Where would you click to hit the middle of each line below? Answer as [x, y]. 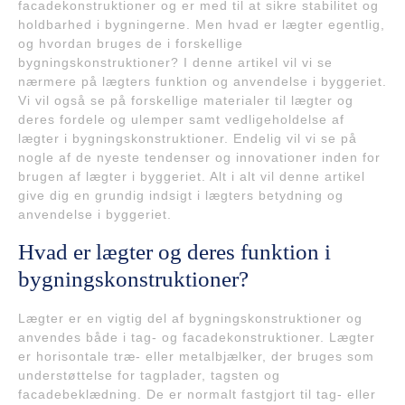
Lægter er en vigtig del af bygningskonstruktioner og [190, 319]
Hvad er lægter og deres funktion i [174, 252]
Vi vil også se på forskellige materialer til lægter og [186, 101]
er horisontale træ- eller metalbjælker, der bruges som [196, 357]
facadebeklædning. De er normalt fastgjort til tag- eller [197, 395]
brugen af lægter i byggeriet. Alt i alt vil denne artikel [192, 177]
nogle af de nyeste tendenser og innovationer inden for [199, 158]
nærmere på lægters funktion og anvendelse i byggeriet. [202, 82]
